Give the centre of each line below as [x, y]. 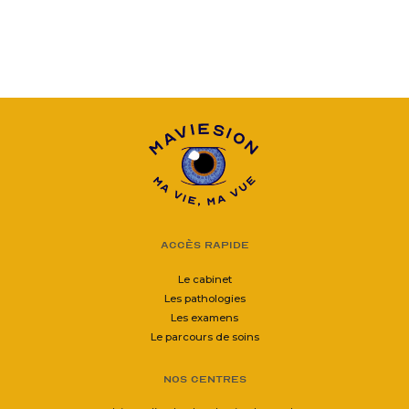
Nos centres [204, 379]
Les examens [204, 318]
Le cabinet [204, 280]
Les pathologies [204, 299]
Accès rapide [204, 245]
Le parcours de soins [204, 337]
